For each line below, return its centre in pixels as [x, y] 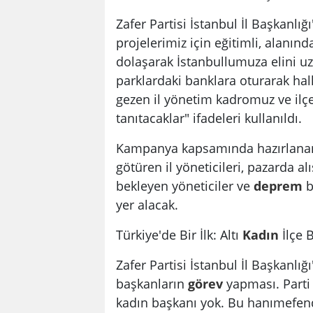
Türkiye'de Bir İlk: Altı [179, 234]
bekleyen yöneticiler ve [185, 185]
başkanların [152, 283]
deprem [278, 185]
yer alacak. [147, 204]
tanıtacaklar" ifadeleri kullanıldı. [209, 117]
